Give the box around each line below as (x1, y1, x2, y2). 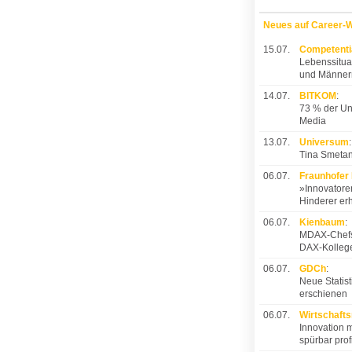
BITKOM (299, 91, 336, 101)
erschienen (299, 289, 347, 299)
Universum (299, 137, 349, 148)
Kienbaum (299, 218, 345, 228)
